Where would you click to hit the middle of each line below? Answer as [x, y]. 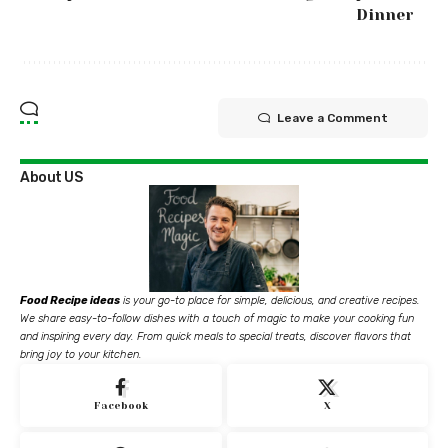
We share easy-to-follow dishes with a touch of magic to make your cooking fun [217, 318]
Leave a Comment [332, 118]
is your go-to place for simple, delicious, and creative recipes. [270, 300]
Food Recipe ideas [70, 300]
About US [51, 178]
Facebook [120, 405]
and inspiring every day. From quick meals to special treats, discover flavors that [215, 336]
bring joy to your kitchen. [81, 354]
